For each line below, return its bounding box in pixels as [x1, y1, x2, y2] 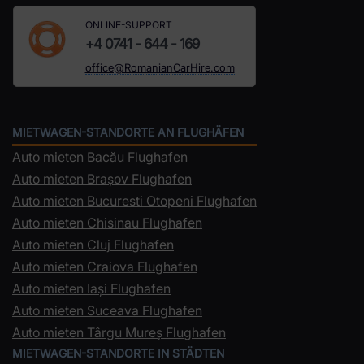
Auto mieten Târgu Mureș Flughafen [12, 323, 226, 340]
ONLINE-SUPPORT [84, 18, 172, 31]
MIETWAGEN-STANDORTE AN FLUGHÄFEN [12, 124, 244, 139]
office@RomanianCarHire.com [84, 60, 235, 74]
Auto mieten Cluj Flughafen [12, 236, 174, 253]
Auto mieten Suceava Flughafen [12, 301, 202, 318]
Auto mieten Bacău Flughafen [12, 148, 188, 165]
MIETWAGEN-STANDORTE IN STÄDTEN [12, 345, 224, 360]
